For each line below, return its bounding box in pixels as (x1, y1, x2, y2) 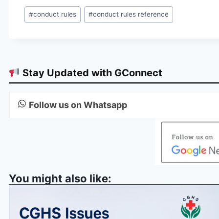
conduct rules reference (93, 10, 169, 19)
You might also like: (9, 172, 111, 185)
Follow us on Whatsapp (28, 100, 127, 110)
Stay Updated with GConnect (20, 67, 162, 79)
